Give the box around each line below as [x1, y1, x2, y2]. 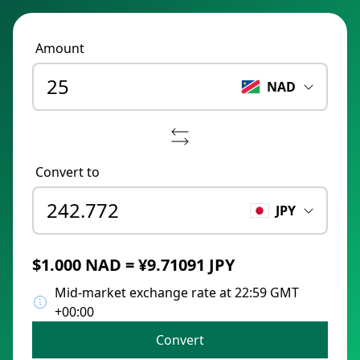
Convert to [35, 163, 100, 181]
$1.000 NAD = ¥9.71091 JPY [32, 254, 235, 276]
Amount [35, 39, 84, 57]
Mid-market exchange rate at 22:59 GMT [55, 284, 299, 301]
